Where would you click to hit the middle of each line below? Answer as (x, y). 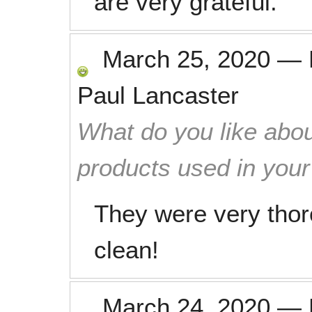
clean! (126, 250)
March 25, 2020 (186, 59)
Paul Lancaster (158, 95)
